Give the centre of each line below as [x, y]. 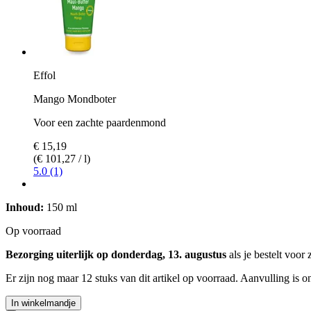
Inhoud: [25, 207]
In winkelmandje [43, 303]
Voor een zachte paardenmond [100, 122]
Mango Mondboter [75, 99]
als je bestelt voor [267, 254]
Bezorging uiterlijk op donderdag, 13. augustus [116, 254]
